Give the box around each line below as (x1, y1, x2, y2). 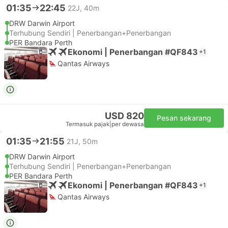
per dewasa (111, 121, 144, 128)
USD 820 (105, 110, 144, 121)
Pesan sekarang (157, 113, 211, 122)
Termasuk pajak (66, 121, 109, 128)
